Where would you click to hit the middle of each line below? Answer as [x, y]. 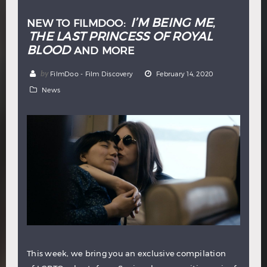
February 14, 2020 [185, 74]
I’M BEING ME [172, 23]
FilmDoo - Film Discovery [91, 74]
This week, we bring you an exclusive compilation [126, 253]
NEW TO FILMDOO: [78, 23]
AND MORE [103, 50]
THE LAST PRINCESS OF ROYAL [121, 36]
